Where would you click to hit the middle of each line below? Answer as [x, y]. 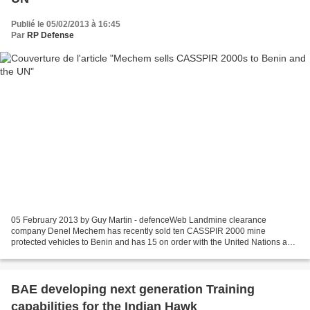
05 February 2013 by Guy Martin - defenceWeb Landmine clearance [139, 220]
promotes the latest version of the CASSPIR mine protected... [125, 254]
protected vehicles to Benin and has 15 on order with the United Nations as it [154, 243]
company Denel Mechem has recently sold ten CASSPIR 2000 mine [138, 231]
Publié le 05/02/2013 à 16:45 [66, 24]
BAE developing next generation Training [133, 290]
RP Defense [51, 35]
